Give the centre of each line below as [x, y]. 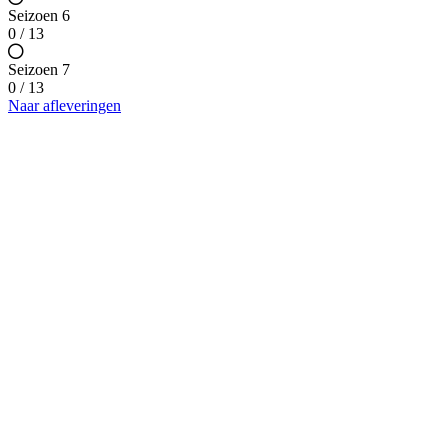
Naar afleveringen [64, 106]
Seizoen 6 [39, 16]
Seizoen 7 [39, 70]
